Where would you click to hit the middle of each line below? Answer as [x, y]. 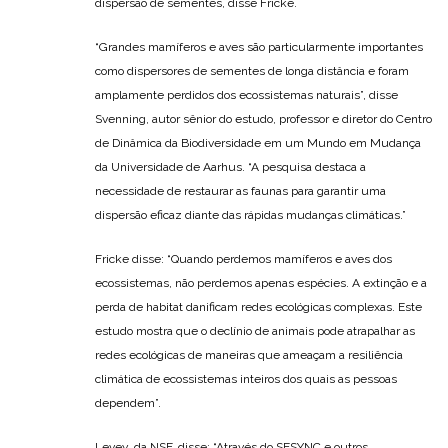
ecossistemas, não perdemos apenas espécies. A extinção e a [261, 283]
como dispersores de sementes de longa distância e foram [252, 71]
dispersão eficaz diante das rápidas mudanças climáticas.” [250, 215]
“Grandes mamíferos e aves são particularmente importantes [259, 47]
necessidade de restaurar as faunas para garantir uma [240, 191]
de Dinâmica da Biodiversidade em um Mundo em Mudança [258, 143]
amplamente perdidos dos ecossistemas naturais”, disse [246, 95]
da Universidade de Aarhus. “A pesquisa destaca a [230, 167]
